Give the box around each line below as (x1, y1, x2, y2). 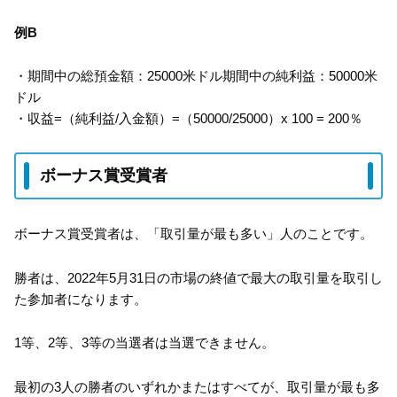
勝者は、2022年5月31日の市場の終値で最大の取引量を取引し (14, 269, 383, 285)
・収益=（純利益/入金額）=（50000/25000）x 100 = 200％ (14, 111, 362, 127)
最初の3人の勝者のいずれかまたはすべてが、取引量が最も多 (14, 378, 380, 394)
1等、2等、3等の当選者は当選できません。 (14, 335, 275, 351)
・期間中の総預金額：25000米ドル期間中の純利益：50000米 (14, 68, 378, 84)
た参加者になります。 (14, 291, 147, 307)
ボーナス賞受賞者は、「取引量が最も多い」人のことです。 (14, 226, 373, 242)
